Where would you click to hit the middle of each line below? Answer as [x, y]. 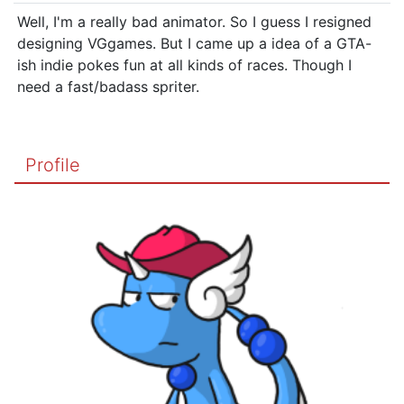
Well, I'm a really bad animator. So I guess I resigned [194, 21]
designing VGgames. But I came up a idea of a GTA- [194, 43]
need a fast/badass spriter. [108, 86]
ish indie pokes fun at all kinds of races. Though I [184, 64]
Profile [53, 165]
